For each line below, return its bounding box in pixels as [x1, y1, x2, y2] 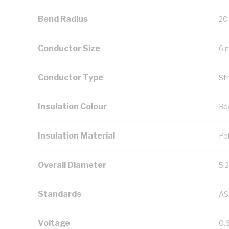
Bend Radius [38, 14, 88, 24]
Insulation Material [38, 131, 115, 141]
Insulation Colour [38, 102, 107, 111]
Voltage [38, 218, 70, 228]
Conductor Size [38, 43, 100, 53]
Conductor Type [38, 73, 103, 82]
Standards [38, 189, 81, 199]
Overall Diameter [38, 160, 106, 170]
